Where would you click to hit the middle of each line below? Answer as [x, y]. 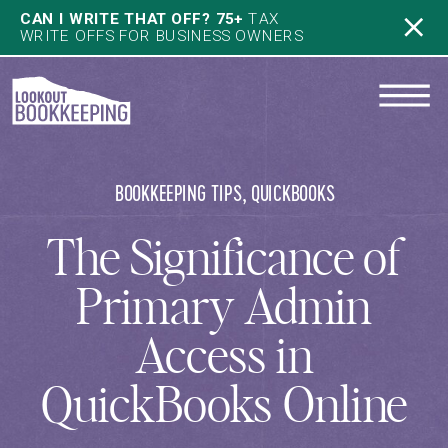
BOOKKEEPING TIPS [178, 194]
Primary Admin [224, 310]
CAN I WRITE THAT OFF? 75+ [131, 19]
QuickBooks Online [224, 408]
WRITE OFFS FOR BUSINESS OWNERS [161, 35]
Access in [224, 359]
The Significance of [224, 261]
